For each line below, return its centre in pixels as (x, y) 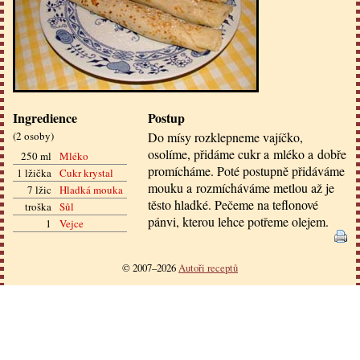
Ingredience (45, 117)
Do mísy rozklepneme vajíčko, (225, 137)
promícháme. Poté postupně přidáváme (246, 170)
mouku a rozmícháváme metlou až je (241, 187)
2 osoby (33, 135)
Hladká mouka (91, 190)
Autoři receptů (208, 268)
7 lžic (39, 190)
